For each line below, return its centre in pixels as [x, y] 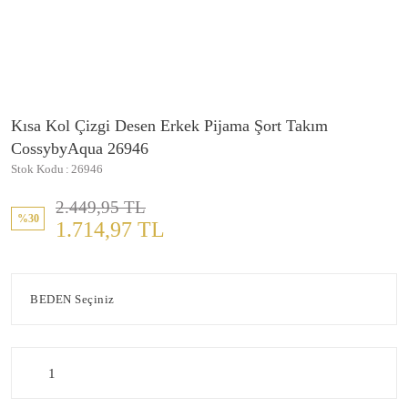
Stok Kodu [37, 169]
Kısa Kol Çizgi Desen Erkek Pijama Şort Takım [169, 126]
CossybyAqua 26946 [80, 148]
